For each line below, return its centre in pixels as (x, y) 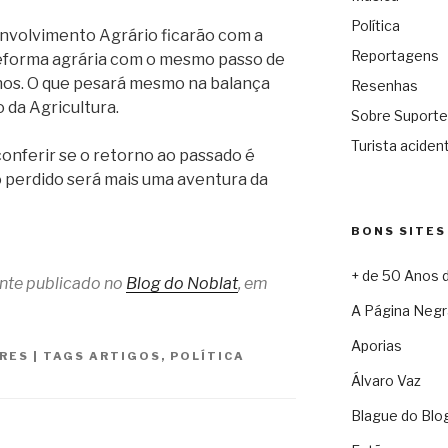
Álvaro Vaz (385, 381)
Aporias (376, 346)
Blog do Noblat (182, 283)
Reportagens (394, 56)
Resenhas (384, 86)
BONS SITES (398, 231)
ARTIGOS (125, 355)
